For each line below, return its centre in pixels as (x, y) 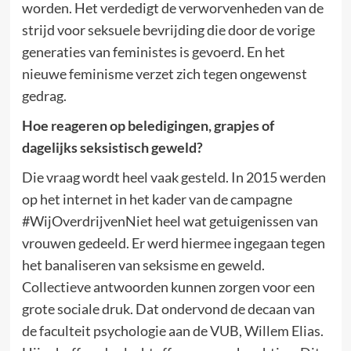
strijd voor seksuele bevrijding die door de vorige (168, 30)
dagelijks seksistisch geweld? (112, 147)
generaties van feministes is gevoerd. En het (153, 52)
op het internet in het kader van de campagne (157, 199)
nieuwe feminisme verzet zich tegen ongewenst (164, 74)
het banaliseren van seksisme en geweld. (143, 265)
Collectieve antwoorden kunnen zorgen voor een (168, 287)
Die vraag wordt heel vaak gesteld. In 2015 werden (174, 177)
